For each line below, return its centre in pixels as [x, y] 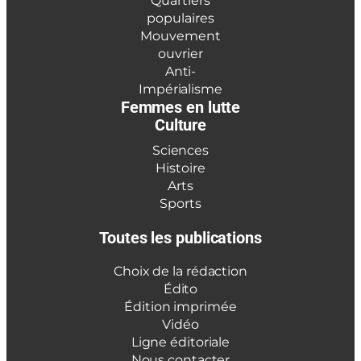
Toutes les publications [180, 238]
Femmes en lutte [180, 108]
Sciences [180, 151]
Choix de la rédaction [180, 272]
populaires [180, 19]
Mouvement [180, 36]
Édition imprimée [180, 307]
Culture [180, 125]
